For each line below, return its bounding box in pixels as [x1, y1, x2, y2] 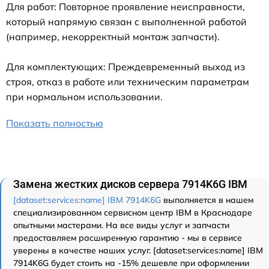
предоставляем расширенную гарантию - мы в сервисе [13, 232, 242, 244]
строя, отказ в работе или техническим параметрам [6, 76, 249, 88]
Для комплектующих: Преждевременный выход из [6, 61, 245, 73]
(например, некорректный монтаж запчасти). [6, 31, 220, 43]
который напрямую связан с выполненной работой [6, 16, 247, 28]
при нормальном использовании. [6, 91, 163, 103]
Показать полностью [6, 117, 103, 130]
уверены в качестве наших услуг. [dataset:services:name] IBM [13, 245, 263, 256]
